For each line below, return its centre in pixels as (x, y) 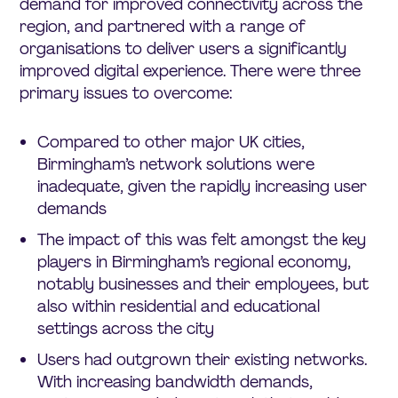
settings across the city (126, 328)
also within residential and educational (179, 306)
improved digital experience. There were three (191, 71)
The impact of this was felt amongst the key (202, 239)
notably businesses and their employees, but (203, 284)
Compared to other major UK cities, (171, 142)
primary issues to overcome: (126, 93)
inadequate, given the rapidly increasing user (203, 186)
